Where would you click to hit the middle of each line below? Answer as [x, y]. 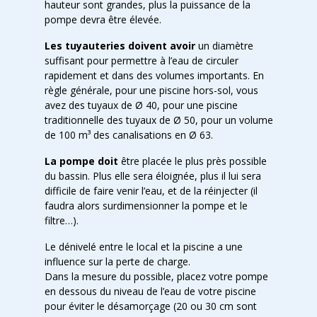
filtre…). [61, 220]
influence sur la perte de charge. [117, 261]
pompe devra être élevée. [103, 19]
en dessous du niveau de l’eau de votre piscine [150, 291]
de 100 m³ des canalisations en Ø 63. [128, 135]
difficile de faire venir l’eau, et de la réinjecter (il [151, 191]
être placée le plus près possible [192, 161]
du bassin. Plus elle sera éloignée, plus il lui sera [152, 176]
